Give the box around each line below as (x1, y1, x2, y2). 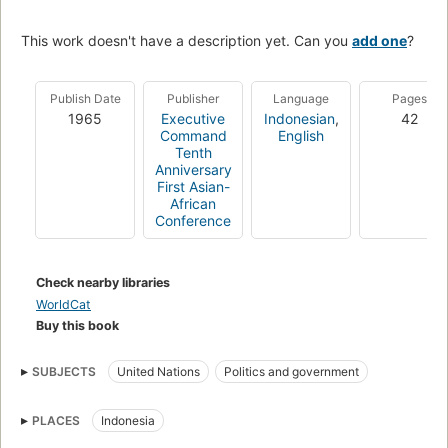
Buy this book (36, 317, 119, 333)
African (170, 194, 216, 212)
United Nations (117, 363, 200, 379)
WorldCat (36, 296, 91, 312)
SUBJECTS (32, 363, 96, 379)
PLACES (32, 412, 80, 428)
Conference (155, 211, 231, 229)
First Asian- (156, 177, 230, 195)
